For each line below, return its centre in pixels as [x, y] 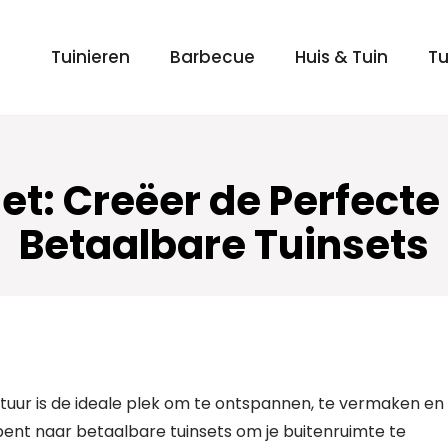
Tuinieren [90, 57]
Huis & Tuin [341, 57]
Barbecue [212, 57]
